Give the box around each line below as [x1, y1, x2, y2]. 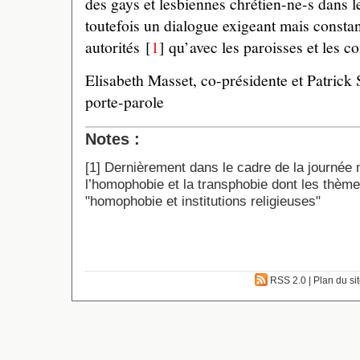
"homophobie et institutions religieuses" [85, 192, 321, 209]
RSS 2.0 [268, 275, 306, 287]
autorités [85, 36, 140, 59]
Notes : [85, 129, 140, 149]
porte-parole [85, 91, 164, 113]
